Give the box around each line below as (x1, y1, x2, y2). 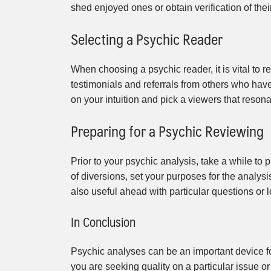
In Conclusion (71, 211, 135, 233)
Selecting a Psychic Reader (71, 26, 223, 51)
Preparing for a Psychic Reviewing (71, 119, 264, 143)
